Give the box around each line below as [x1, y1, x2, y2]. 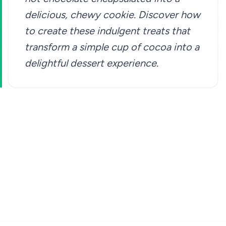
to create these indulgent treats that [25, 25, 190, 37]
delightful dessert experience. [25, 57, 158, 70]
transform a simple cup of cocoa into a [25, 41, 199, 53]
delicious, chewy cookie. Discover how [25, 9, 200, 21]
